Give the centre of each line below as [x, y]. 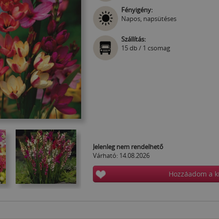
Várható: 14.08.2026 [121, 155]
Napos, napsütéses [149, 19]
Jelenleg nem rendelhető [128, 147]
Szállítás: [133, 39]
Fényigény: [137, 10]
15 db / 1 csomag [145, 48]
